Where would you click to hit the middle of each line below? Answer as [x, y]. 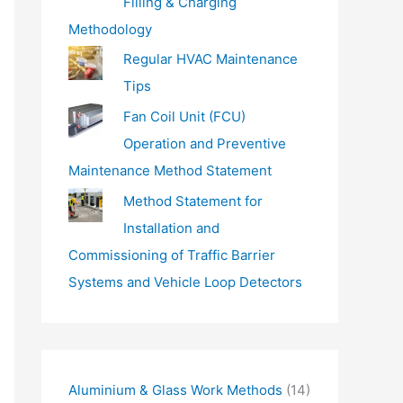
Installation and [171, 228]
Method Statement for [193, 201]
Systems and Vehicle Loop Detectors [185, 282]
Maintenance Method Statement [170, 171]
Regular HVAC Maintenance [210, 59]
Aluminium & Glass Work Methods [175, 390]
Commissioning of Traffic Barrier [172, 255]
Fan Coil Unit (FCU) [184, 117]
